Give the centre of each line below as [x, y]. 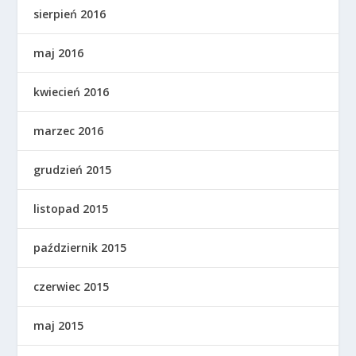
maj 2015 [59, 326]
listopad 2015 [71, 209]
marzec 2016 [69, 131]
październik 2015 [80, 248]
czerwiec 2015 [72, 287]
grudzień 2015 [73, 170]
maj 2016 [59, 53]
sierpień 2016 [70, 14]
